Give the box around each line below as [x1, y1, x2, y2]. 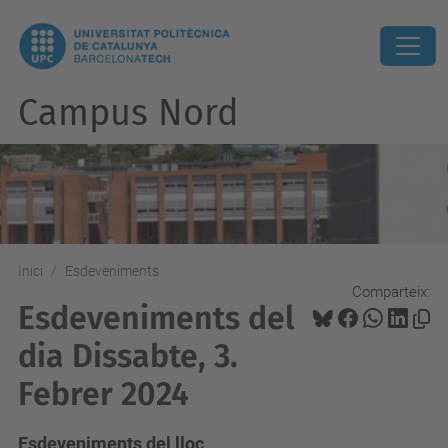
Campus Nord [18, 91, 239, 135]
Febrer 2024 [18, 375, 189, 413]
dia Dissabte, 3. [18, 337, 238, 375]
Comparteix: [352, 282, 430, 301]
